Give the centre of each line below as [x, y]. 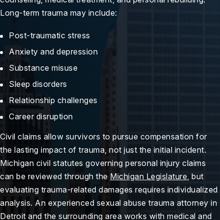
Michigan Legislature [149, 176]
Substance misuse [43, 68]
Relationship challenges [53, 100]
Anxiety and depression [53, 51]
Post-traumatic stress [50, 35]
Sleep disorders [38, 84]
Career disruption [41, 116]
